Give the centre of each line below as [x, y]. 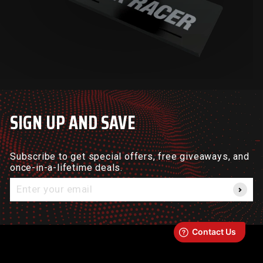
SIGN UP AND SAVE [73, 123]
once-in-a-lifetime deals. [66, 168]
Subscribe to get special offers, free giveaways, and [130, 157]
